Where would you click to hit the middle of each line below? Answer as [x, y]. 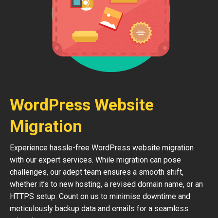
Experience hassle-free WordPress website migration [102, 148]
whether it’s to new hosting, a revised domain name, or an [106, 184]
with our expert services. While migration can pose [95, 160]
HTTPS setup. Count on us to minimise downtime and [100, 196]
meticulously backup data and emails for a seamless [99, 209]
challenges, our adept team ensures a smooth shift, [97, 172]
